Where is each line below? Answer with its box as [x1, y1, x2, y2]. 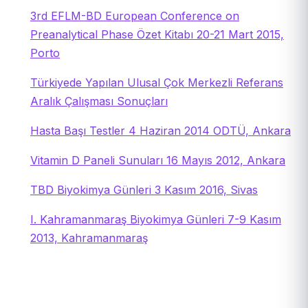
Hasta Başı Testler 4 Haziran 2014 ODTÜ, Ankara [30, 123, 291, 137]
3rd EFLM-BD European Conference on [30, 8, 239, 23]
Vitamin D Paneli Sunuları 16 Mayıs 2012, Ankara [30, 153, 285, 167]
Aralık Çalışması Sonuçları [30, 93, 168, 108]
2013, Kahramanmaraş [30, 230, 148, 245]
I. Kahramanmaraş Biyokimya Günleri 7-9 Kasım [30, 212, 281, 226]
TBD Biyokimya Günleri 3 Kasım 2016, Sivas [30, 182, 258, 197]
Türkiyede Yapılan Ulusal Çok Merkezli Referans [30, 75, 283, 89]
